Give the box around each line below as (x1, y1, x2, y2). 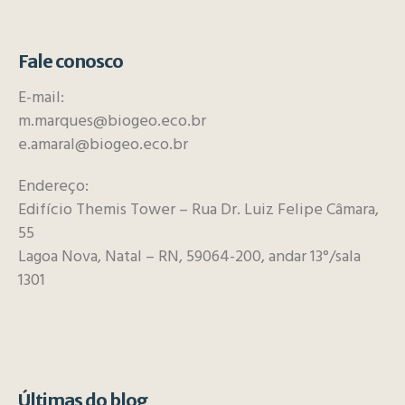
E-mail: (18, 85, 65, 111)
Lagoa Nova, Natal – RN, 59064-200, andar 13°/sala (18, 244, 362, 270)
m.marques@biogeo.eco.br (18, 108, 207, 135)
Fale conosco (18, 50, 124, 72)
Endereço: (18, 174, 89, 200)
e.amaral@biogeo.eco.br (18, 132, 189, 158)
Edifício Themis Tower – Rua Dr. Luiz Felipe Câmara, (18, 197, 380, 223)
